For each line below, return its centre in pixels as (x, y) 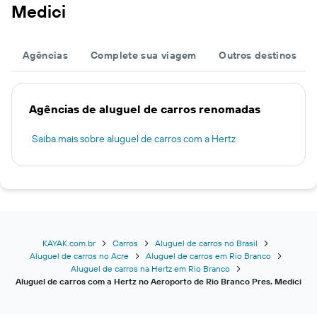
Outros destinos (258, 55)
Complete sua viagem (144, 55)
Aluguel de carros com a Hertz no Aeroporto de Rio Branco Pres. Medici (158, 281)
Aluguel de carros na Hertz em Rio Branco (150, 269)
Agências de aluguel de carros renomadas (145, 109)
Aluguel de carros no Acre (79, 256)
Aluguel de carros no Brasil (206, 243)
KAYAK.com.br (69, 243)
